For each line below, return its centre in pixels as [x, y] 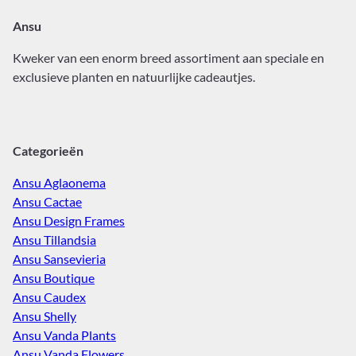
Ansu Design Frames [69, 221]
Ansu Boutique [54, 278]
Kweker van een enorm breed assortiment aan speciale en [168, 57]
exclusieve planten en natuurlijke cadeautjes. [134, 76]
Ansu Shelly [44, 316]
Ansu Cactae [47, 201]
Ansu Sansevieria [59, 259]
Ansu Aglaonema [59, 182]
